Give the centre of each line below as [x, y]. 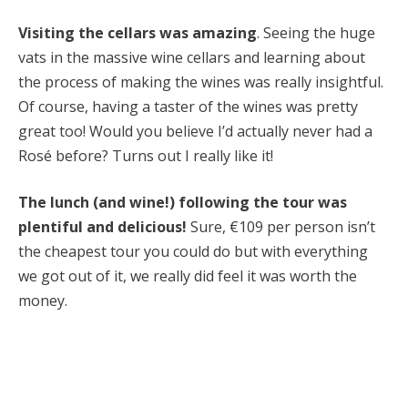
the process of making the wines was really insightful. [201, 82]
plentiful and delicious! [102, 227]
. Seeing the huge [316, 33]
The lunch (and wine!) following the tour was [183, 203]
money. [43, 301]
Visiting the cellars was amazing [138, 33]
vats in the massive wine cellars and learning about [192, 58]
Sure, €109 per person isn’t [281, 227]
